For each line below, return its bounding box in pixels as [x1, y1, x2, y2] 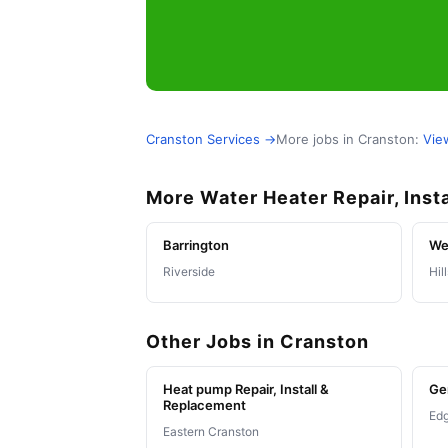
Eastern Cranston [163, 424, 259, 440]
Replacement [163, 397, 246, 414]
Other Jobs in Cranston [146, 331, 369, 353]
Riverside [163, 264, 215, 280]
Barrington [163, 237, 229, 254]
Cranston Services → [146, 131, 276, 148]
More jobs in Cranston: [276, 131, 423, 148]
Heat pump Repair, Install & [163, 381, 329, 398]
